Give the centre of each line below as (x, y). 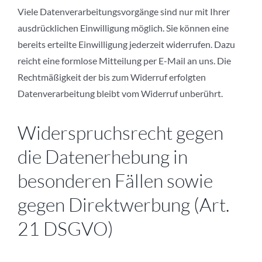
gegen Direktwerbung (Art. (123, 205)
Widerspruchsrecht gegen (120, 133)
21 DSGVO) (65, 229)
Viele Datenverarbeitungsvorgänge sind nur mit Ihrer (124, 12)
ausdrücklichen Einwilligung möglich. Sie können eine (123, 28)
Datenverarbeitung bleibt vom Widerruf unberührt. (120, 94)
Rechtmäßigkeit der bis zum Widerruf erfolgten (112, 77)
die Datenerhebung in (103, 157)
